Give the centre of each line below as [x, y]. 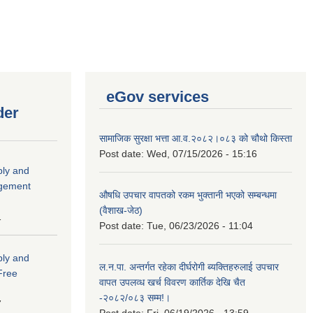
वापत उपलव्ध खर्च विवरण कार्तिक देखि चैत [172, 282]
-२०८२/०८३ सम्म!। [135, 297]
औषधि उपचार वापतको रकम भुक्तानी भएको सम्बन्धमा [188, 195]
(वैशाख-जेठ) [121, 210]
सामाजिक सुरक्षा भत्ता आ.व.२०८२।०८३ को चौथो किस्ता [196, 138]
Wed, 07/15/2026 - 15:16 [202, 153]
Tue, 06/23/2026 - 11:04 [200, 225]
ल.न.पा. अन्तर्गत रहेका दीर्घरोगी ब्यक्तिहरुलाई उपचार [189, 267]
